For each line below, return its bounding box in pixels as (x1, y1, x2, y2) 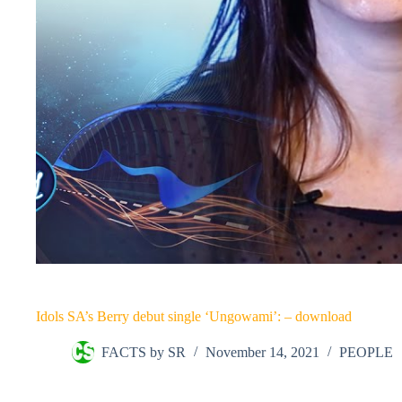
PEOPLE (339, 345, 393, 361)
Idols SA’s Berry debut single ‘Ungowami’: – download (36, 309, 352, 324)
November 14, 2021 (205, 345, 319, 361)
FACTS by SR (101, 345, 186, 361)
